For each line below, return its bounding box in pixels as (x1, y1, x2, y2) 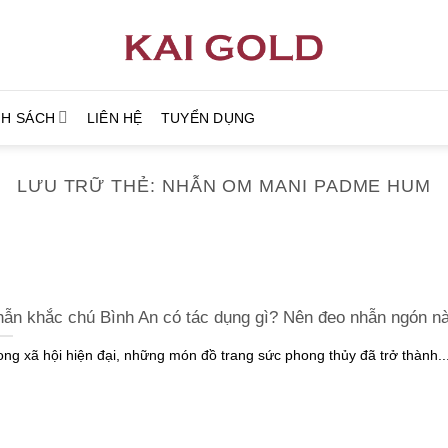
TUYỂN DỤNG (160, 109, 256, 126)
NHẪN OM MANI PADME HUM (161, 175, 432, 196)
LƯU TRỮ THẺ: (16, 175, 162, 196)
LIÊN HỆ (86, 109, 143, 126)
